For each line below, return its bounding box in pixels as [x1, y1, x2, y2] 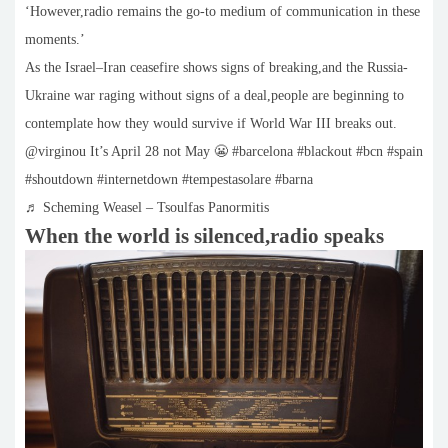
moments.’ [25, 32, 85, 47]
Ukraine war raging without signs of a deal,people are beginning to [25, 88, 404, 103]
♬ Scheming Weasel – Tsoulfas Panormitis [25, 200, 269, 215]
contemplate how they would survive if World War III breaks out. [25, 116, 397, 131]
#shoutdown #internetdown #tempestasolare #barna [25, 172, 313, 187]
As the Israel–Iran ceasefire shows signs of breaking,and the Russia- [25, 60, 408, 75]
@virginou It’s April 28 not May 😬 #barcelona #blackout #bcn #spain [25, 144, 423, 159]
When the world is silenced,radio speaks [25, 224, 384, 248]
